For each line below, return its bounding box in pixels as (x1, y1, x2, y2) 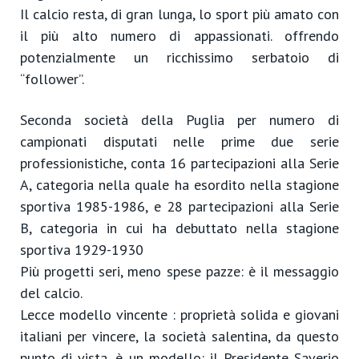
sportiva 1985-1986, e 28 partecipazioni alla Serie (20, 197, 339, 216)
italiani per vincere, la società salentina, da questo (20, 327, 339, 345)
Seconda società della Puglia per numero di (20, 111, 339, 129)
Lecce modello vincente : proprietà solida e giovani (20, 305, 339, 324)
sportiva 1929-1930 (20, 240, 143, 259)
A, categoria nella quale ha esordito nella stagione (20, 175, 339, 194)
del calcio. (20, 284, 83, 302)
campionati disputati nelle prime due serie (20, 132, 339, 151)
